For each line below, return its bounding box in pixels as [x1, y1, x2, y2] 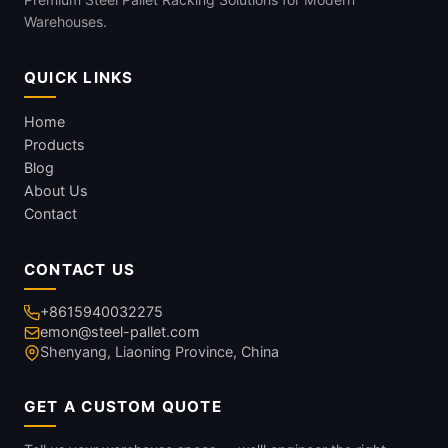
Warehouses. [24, 13, 107, 30]
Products [24, 136, 85, 153]
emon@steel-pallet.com [40, 323, 200, 340]
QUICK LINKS [24, 68, 134, 87]
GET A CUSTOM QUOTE [24, 397, 222, 416]
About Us [24, 182, 88, 199]
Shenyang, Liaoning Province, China [40, 343, 279, 360]
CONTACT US [24, 260, 136, 279]
